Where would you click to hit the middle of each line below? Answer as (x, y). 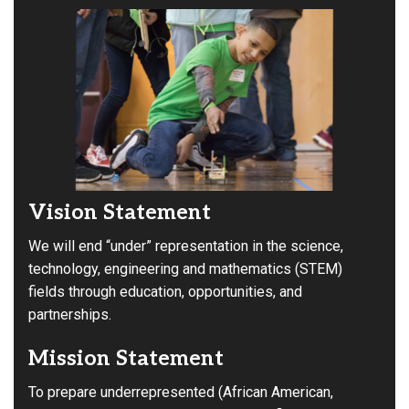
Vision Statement (120, 213)
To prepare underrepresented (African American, (181, 393)
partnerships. (70, 315)
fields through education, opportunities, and (165, 292)
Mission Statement (126, 359)
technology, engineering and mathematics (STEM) (185, 269)
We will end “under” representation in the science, (186, 246)
